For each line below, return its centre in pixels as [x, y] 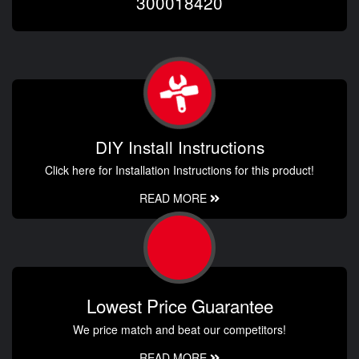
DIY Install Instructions [179, 146]
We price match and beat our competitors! [179, 329]
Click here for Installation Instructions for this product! [179, 169]
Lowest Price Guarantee [179, 305]
